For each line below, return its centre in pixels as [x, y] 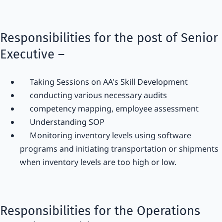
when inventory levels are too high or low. [98, 162]
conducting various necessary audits [93, 95]
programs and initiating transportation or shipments [119, 148]
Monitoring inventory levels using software [106, 135]
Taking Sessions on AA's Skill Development [104, 82]
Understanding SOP [62, 122]
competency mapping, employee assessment [109, 108]
